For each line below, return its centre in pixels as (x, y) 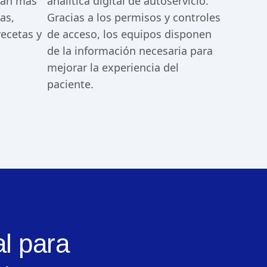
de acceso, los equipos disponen (129, 34)
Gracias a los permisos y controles (133, 18)
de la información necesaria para (130, 51)
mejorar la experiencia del (113, 68)
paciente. (70, 84)
